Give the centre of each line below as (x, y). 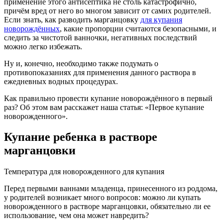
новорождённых (32, 28)
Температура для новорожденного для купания (84, 172)
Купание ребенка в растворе (81, 137)
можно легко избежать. (43, 46)
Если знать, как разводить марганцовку (72, 19)
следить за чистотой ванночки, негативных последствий (101, 37)
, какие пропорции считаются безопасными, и (138, 28)
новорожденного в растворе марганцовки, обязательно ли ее (107, 207)
